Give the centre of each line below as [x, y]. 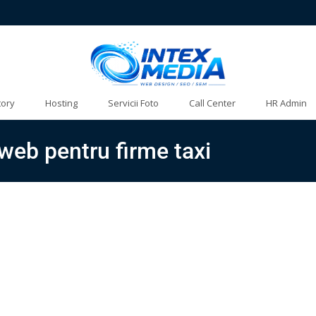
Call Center [212, 103]
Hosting [61, 103]
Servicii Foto [133, 103]
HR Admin [286, 103]
